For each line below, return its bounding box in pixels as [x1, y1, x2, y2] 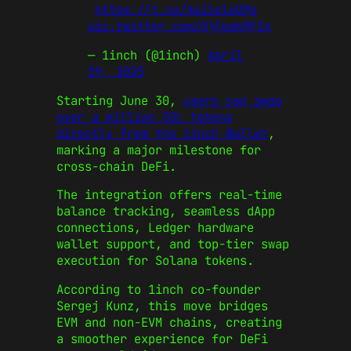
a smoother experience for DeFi [56, 330, 268, 347]
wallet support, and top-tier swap [56, 236, 289, 253]
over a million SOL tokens [56, 108, 233, 125]
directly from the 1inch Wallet [56, 125, 268, 142]
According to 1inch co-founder [56, 280, 261, 298]
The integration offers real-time [56, 186, 282, 204]
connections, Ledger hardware [56, 219, 254, 237]
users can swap [183, 92, 282, 109]
